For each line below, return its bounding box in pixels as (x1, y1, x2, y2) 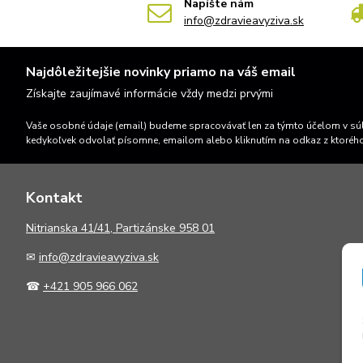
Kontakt (26, 188, 83, 207)
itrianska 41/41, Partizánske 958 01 (34, 220, 215, 236)
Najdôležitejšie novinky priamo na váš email (26, 63, 296, 81)
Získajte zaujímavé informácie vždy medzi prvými (26, 86, 273, 101)
